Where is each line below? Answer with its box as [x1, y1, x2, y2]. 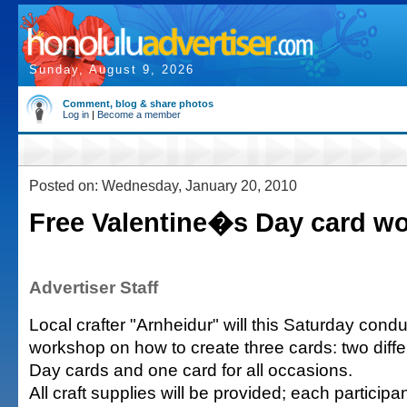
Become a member [97, 109, 181, 120]
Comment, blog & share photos [63, 98, 213, 109]
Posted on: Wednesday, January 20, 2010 [29, 177, 297, 194]
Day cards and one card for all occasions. [29, 360, 352, 380]
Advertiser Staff [29, 277, 158, 297]
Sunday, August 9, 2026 [29, 63, 194, 76]
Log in [63, 109, 89, 120]
